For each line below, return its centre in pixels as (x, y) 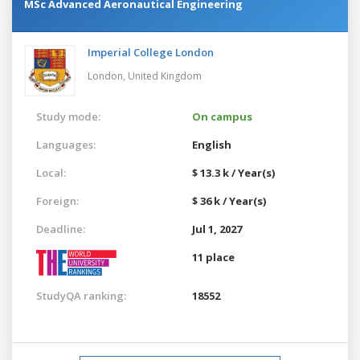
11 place (213, 257)
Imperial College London (151, 52)
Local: (51, 172)
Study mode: (68, 116)
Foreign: (57, 200)
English (212, 144)
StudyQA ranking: (81, 295)
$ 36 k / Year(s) (229, 200)
